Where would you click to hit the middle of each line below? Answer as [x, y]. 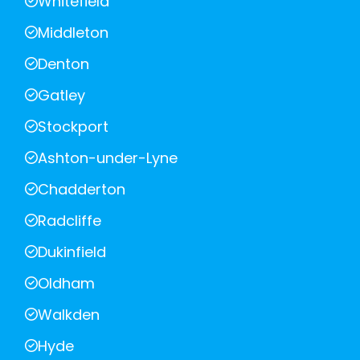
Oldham [66, 283]
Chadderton [82, 189]
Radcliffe [70, 220]
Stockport [73, 126]
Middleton [73, 32]
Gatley [61, 95]
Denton [63, 63]
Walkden [69, 314]
